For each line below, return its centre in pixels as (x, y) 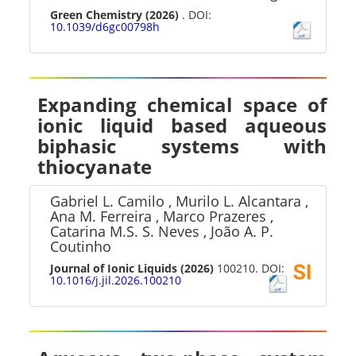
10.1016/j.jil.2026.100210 (116, 280)
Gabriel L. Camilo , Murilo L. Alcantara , (180, 201)
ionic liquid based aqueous (182, 125)
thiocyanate (95, 166)
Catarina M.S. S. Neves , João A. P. (162, 231)
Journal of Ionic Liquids (114, 268)
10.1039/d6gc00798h (105, 27)
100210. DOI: (250, 268)
